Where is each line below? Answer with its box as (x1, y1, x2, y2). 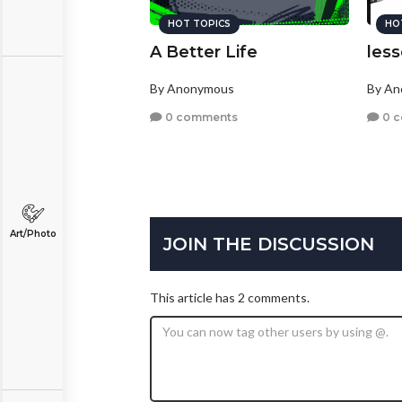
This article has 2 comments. (150, 289, 310, 305)
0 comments (162, 109, 238, 124)
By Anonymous (150, 81, 234, 97)
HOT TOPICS (168, 18, 231, 31)
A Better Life (150, 42, 258, 63)
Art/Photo (9, 228, 57, 240)
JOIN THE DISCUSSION (163, 232, 374, 255)
